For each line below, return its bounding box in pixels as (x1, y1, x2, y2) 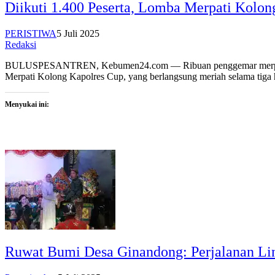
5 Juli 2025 (56, 28, 99, 39)
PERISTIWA (5, 28, 56, 39)
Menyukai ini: (5, 99, 49, 109)
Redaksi (5, 39, 36, 50)
